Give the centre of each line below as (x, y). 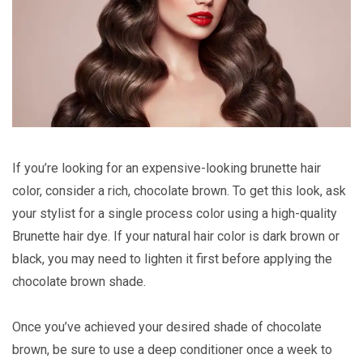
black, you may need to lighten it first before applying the (172, 259)
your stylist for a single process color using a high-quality (175, 214)
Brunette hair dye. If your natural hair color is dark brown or (176, 237)
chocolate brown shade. (79, 282)
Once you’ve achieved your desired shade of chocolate (167, 327)
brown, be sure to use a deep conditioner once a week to (172, 350)
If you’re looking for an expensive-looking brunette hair (167, 169)
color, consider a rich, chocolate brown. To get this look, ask (179, 191)
